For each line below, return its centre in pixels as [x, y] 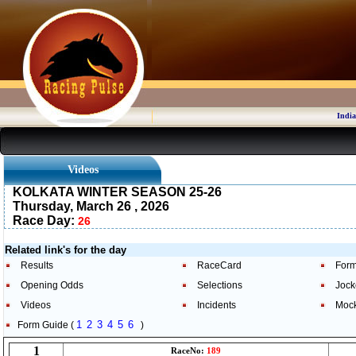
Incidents [217, 305]
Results [37, 265]
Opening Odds [52, 285]
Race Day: [45, 221]
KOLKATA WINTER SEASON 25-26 [117, 192]
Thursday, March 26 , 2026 [91, 206]
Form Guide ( [47, 325]
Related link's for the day [66, 250]
